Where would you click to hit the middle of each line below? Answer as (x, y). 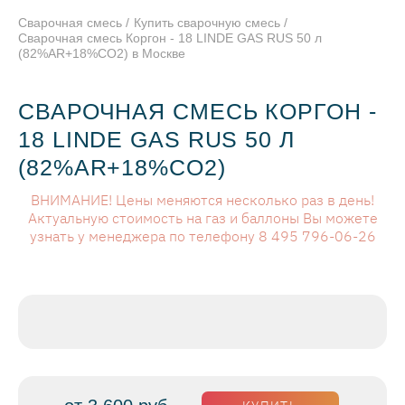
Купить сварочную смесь (207, 23)
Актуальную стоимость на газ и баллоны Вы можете (202, 218)
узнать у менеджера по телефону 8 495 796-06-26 (202, 236)
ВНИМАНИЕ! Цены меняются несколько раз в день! (202, 200)
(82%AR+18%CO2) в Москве (102, 54)
